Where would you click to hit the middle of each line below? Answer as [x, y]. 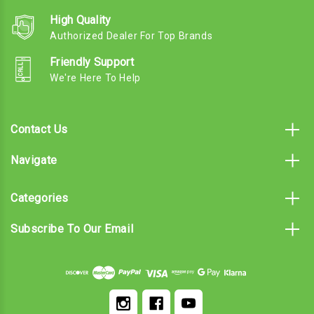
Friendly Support [92, 62]
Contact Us [39, 129]
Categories [40, 198]
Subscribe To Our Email [72, 228]
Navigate [34, 160]
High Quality [81, 20]
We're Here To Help [95, 77]
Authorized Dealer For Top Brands [131, 35]
